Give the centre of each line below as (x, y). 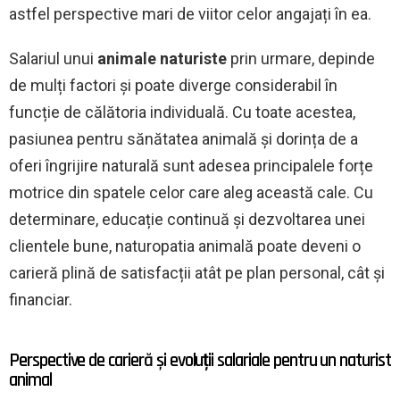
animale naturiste (162, 58)
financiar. (41, 299)
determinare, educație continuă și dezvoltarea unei (187, 219)
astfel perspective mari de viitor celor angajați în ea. (190, 13)
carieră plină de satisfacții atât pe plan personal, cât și (197, 272)
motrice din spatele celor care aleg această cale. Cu (191, 192)
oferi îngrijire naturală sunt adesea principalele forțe (191, 165)
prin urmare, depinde (301, 58)
